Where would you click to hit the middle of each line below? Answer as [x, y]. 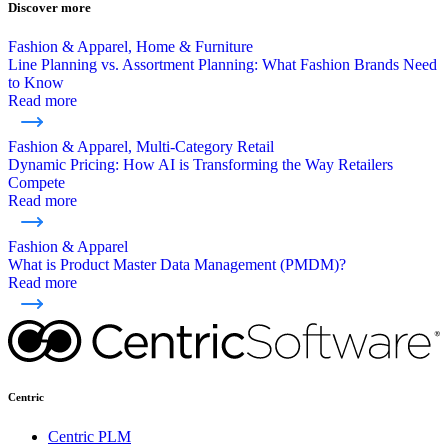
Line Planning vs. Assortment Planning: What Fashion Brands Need [222, 65]
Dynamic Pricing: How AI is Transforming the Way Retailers [200, 165]
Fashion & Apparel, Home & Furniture [130, 47]
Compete [36, 183]
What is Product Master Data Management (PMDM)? [177, 265]
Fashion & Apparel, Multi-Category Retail [141, 147]
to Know [36, 83]
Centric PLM [89, 437]
